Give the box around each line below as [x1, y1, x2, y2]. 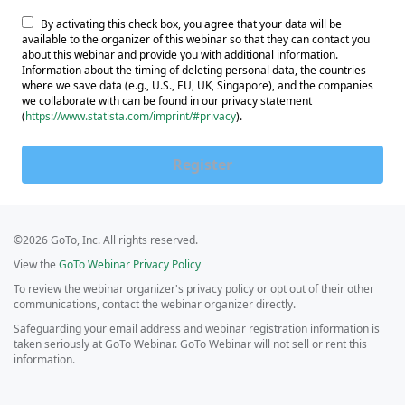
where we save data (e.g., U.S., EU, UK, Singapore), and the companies [22, 78, 373, 93]
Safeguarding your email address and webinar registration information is [14, 321, 380, 336]
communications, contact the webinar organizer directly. [14, 297, 296, 312]
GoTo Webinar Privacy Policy [59, 257, 201, 272]
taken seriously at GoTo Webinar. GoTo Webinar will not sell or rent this [14, 336, 367, 352]
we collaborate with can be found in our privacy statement [22, 93, 312, 108]
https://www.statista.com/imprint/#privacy [25, 108, 236, 124]
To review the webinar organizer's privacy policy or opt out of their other [14, 281, 374, 297]
